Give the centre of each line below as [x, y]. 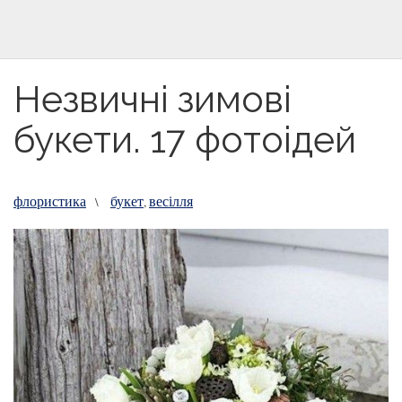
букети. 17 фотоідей [185, 140]
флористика [50, 201]
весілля [171, 201]
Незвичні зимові [153, 99]
